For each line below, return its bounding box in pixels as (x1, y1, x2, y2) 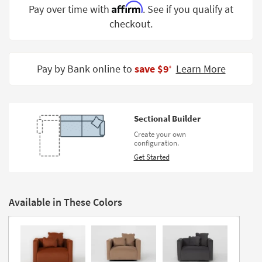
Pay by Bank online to (36, 62, 135, 76)
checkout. (109, 17, 153, 31)
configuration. (133, 137, 179, 148)
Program (19, 126, 53, 138)
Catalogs (19, 150, 53, 162)
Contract (19, 77, 53, 88)
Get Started (133, 152, 170, 163)
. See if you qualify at (143, 2, 233, 16)
